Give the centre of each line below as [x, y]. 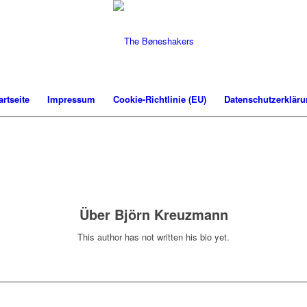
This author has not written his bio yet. [153, 237]
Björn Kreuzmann [171, 214]
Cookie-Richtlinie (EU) [160, 99]
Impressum [72, 99]
